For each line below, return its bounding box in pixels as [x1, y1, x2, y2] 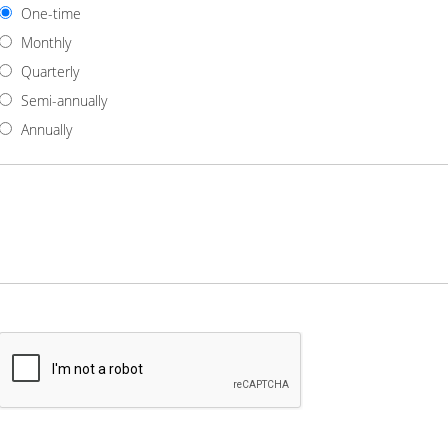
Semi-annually [21, 91, 107, 110]
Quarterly [21, 62, 79, 81]
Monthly [21, 33, 71, 52]
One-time [21, 4, 81, 23]
